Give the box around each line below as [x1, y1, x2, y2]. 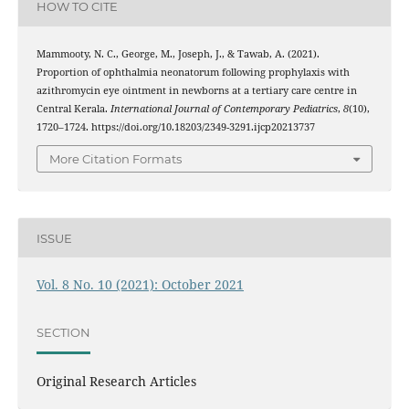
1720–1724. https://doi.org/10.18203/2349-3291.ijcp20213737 [36, 120, 315, 133]
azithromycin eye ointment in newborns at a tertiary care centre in [36, 83, 357, 97]
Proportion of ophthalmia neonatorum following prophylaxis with [36, 65, 350, 79]
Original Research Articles [36, 372, 196, 391]
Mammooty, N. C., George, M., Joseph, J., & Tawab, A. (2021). [36, 47, 320, 60]
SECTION [36, 324, 90, 340]
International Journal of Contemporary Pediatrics [110, 101, 338, 115]
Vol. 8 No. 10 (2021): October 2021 [36, 276, 244, 294]
